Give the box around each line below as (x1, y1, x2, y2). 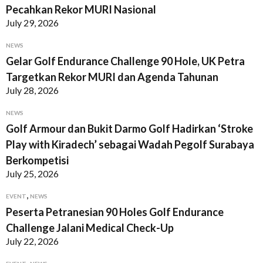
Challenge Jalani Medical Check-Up (6, 221, 174, 234)
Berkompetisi (6, 154, 69, 167)
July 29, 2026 (6, 17, 59, 28)
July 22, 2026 (6, 235, 59, 247)
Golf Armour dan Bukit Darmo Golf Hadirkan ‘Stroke (6, 122, 253, 135)
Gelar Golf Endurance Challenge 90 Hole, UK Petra (6, 55, 245, 68)
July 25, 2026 (6, 168, 59, 179)
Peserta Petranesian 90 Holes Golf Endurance (6, 205, 224, 218)
